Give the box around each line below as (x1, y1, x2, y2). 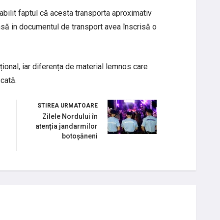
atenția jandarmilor (35, 122, 98, 130)
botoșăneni (62, 132, 98, 140)
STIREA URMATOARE (37, 102, 98, 109)
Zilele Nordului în (42, 112, 98, 120)
